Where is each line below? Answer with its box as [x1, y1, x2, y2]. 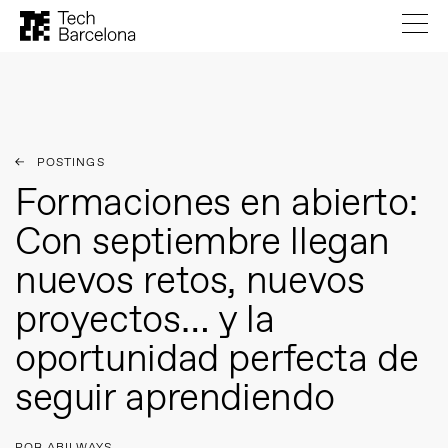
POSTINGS [37, 155, 105, 171]
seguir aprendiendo [15, 374, 335, 425]
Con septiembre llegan [15, 218, 391, 269]
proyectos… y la [15, 296, 275, 347]
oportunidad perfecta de [15, 335, 419, 386]
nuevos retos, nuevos [15, 257, 365, 308]
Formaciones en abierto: [15, 179, 418, 230]
